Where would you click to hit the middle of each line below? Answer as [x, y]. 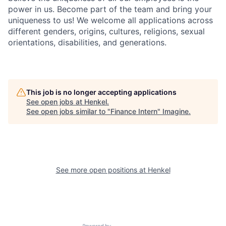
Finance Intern [134, 111]
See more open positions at [102, 170]
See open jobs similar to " [68, 111]
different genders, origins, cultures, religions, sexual [106, 31]
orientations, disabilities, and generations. [87, 42]
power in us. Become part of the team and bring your [110, 9]
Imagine [176, 111]
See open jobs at [55, 102]
